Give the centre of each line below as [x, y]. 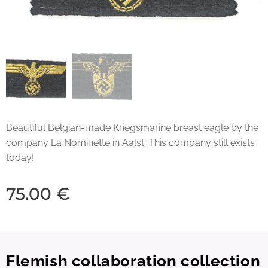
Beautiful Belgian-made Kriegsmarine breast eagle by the [132, 127]
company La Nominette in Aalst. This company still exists [130, 142]
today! [20, 157]
